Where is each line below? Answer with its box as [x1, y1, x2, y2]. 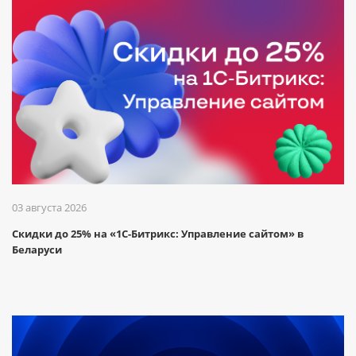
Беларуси [12, 242, 62, 257]
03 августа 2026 [12, 200, 87, 215]
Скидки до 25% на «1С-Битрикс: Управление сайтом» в [12, 226, 304, 242]
